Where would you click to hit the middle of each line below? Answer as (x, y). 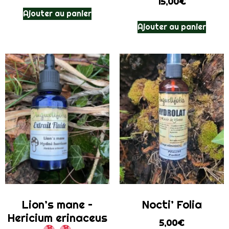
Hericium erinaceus (57, 218)
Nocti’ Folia (172, 205)
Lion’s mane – (57, 205)
